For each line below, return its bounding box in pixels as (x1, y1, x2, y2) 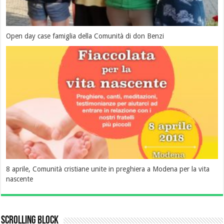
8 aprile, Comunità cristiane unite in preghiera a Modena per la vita (6, 164, 210, 173)
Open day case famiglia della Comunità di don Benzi (6, 32, 164, 40)
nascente (6, 174, 33, 183)
